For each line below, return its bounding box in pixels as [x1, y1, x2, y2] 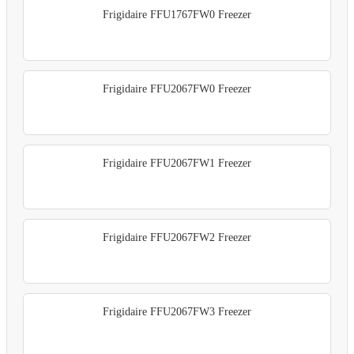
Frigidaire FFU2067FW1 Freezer [103, 157, 251, 170]
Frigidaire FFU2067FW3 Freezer [103, 306, 251, 318]
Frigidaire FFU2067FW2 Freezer [103, 232, 251, 244]
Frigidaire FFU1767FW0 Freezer [103, 9, 251, 21]
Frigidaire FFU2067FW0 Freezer [103, 83, 251, 96]
